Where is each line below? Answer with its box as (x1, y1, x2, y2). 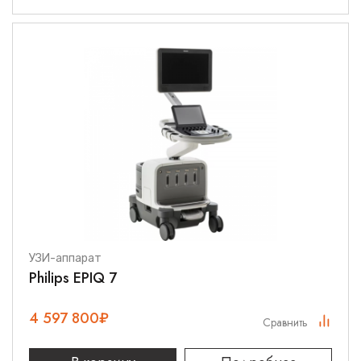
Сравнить (263, 314, 308, 330)
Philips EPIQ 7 (29, 268, 117, 288)
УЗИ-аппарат (29, 251, 102, 265)
